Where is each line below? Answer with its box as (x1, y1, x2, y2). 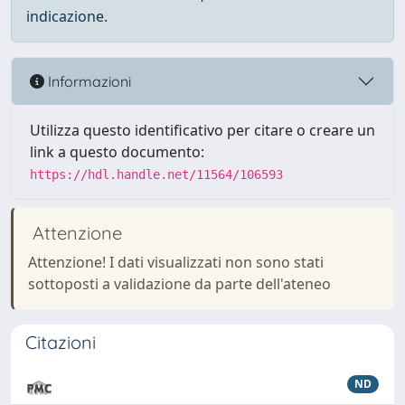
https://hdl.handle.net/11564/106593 (30, 167, 283, 182)
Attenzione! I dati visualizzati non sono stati (28, 252, 324, 272)
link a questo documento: (30, 142, 204, 162)
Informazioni (44, 71, 131, 90)
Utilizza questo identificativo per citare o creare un (30, 120, 375, 140)
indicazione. (26, 6, 108, 26)
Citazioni (25, 331, 96, 353)
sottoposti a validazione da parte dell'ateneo (28, 274, 331, 294)
